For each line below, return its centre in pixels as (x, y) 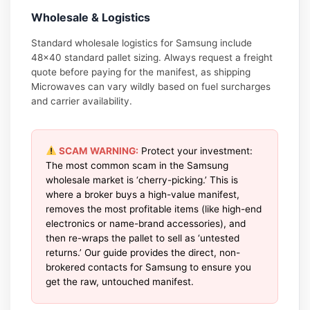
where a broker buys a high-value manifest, (143, 194)
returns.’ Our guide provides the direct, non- (143, 252)
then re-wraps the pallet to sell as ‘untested (143, 238)
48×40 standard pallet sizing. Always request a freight (152, 57)
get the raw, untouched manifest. (120, 281)
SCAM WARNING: (97, 151)
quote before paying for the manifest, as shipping (141, 72)
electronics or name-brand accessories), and (146, 223)
